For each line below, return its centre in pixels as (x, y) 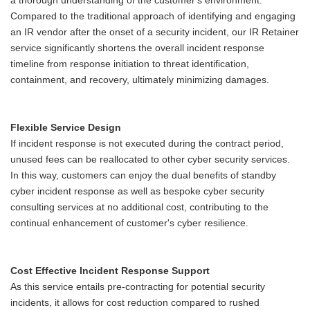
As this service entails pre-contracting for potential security (138, 287)
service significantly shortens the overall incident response (137, 48)
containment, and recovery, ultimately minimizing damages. (140, 80)
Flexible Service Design (66, 128)
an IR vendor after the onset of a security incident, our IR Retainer (155, 33)
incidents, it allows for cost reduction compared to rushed (135, 303)
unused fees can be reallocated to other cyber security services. (150, 160)
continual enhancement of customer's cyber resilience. (129, 224)
